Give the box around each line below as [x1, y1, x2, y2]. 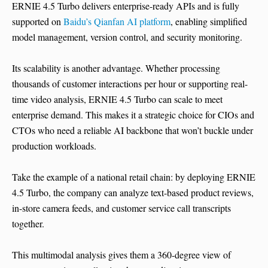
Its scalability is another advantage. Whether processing [12, 62, 220, 75]
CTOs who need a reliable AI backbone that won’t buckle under [12, 124, 253, 137]
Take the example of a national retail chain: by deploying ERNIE [12, 170, 255, 184]
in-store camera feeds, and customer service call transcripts [12, 202, 231, 215]
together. [12, 217, 47, 230]
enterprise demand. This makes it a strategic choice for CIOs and [12, 108, 254, 121]
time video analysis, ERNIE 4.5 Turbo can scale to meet [12, 93, 223, 106]
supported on [12, 15, 63, 28]
